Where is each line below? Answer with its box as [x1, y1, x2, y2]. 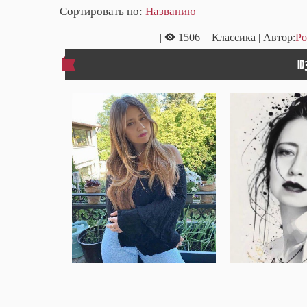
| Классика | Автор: [207, 32, 295, 44]
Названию [145, 4, 196, 18]
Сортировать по [60, 4, 139, 18]
